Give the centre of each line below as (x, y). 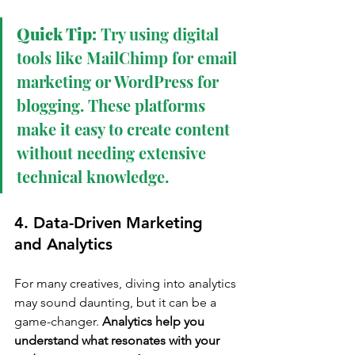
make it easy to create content (125, 129)
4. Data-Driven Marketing (111, 223)
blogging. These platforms (113, 105)
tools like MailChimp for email (129, 58)
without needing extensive (113, 153)
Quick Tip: (57, 34)
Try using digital (160, 34)
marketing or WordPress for (120, 82)
